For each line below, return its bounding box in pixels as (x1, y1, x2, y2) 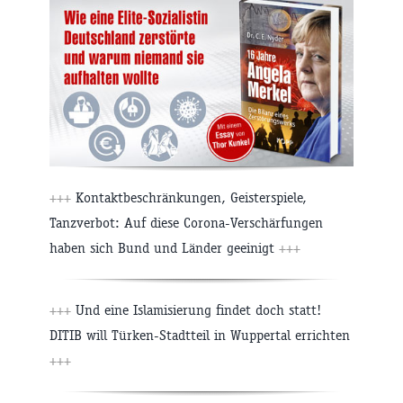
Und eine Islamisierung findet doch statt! (71, 300, 321, 318)
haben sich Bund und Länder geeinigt (49, 238, 279, 256)
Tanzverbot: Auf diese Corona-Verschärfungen (49, 213, 323, 231)
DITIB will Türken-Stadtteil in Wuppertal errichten (49, 326, 350, 344)
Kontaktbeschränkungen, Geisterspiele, (71, 188, 307, 206)
